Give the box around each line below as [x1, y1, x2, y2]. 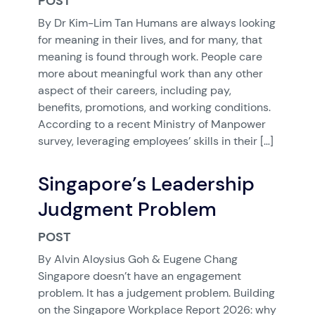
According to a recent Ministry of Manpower [37, 117, 266, 131]
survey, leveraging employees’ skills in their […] [37, 134, 274, 148]
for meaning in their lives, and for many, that [37, 33, 262, 46]
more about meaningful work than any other [37, 67, 263, 80]
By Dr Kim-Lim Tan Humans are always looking [37, 16, 276, 30]
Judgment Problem [37, 197, 217, 221]
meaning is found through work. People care [37, 50, 262, 63]
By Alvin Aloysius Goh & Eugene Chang [37, 252, 238, 266]
